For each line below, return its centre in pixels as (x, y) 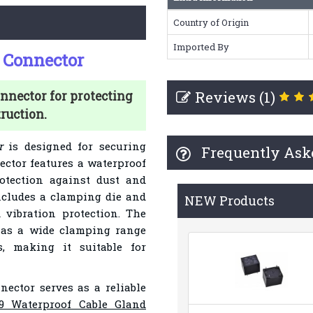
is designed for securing (74, 146)
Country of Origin (211, 22)
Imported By (201, 47)
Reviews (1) (235, 97)
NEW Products (229, 201)
